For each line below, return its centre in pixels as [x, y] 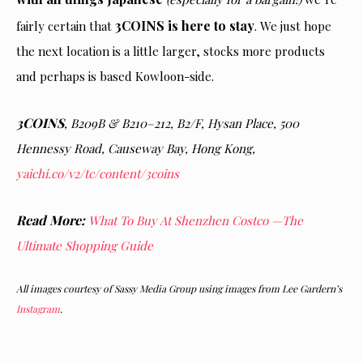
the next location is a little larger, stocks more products [171, 51]
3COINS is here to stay [185, 26]
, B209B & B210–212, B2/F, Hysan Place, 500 [181, 123]
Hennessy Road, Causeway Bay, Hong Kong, [136, 148]
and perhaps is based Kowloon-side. [115, 76]
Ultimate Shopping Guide [85, 246]
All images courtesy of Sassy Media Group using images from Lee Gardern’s [179, 288]
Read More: [52, 220]
